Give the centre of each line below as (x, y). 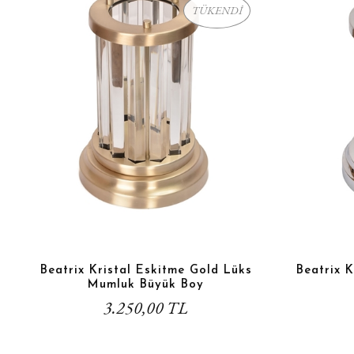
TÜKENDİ (217, 10)
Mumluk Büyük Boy (146, 284)
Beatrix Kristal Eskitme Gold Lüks (146, 270)
